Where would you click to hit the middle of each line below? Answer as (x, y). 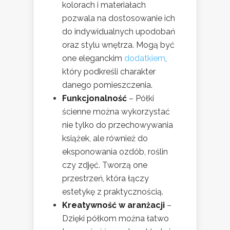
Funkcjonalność (94, 99)
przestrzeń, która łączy (106, 179)
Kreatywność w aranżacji (113, 205)
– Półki (140, 99)
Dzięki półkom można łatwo (116, 219)
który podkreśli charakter (109, 72)
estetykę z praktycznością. (113, 192)
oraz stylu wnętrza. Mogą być (118, 45)
